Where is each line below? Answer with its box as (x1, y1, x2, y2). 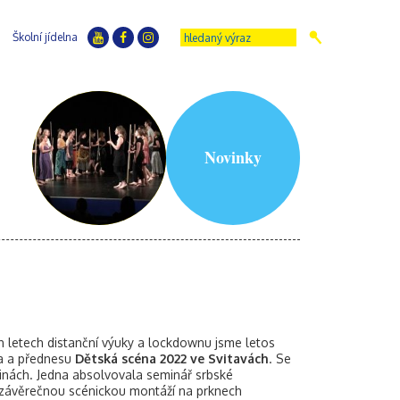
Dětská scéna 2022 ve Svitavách (75, 351, 269, 366)
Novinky (204, 146, 262, 169)
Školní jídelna (12, 30, 78, 44)
